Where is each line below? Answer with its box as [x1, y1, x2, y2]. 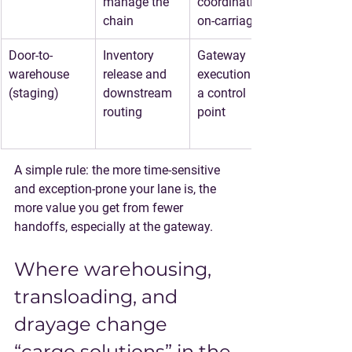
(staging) [9, 86, 59, 101]
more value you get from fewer [14, 200, 186, 215]
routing [103, 104, 142, 119]
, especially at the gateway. [65, 219, 213, 234]
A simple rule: [14, 163, 92, 178]
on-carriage [197, 13, 259, 28]
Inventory [103, 48, 157, 63]
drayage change [14, 313, 172, 335]
